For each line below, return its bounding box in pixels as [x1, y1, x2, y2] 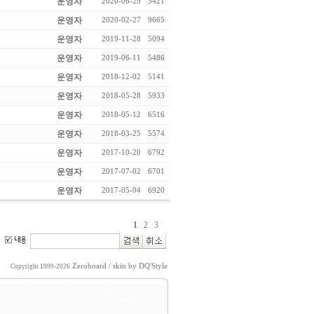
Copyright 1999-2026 [11, 263, 70, 270]
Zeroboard [72, 262, 107, 270]
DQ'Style [139, 262, 168, 270]
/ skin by [107, 262, 139, 270]
